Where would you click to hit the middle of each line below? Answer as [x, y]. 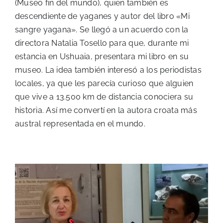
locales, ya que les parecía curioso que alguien [104, 83]
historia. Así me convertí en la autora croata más [106, 110]
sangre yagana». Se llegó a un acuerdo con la [102, 29]
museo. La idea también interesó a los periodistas [108, 70]
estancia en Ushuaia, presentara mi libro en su [102, 56]
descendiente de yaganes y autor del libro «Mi [102, 16]
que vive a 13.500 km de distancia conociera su [104, 97]
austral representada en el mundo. [80, 123]
